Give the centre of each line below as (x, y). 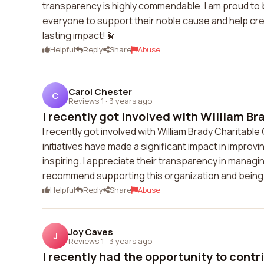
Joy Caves (91, 232)
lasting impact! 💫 (80, 35)
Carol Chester (100, 91)
